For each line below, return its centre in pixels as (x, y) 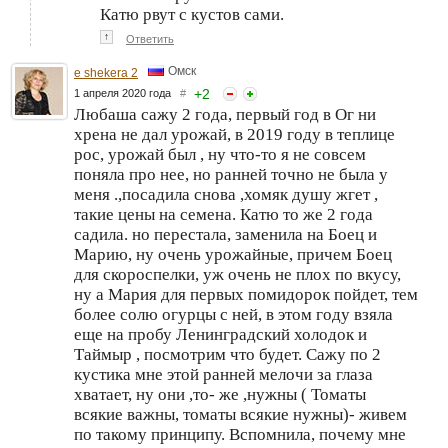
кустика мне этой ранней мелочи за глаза (223, 374)
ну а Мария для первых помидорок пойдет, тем (246, 294)
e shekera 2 (106, 72)
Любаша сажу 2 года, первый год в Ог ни (225, 114)
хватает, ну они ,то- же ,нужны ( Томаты (220, 394)
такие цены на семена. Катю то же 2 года (223, 214)
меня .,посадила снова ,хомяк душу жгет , (226, 194)
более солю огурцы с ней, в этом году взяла (233, 314)
